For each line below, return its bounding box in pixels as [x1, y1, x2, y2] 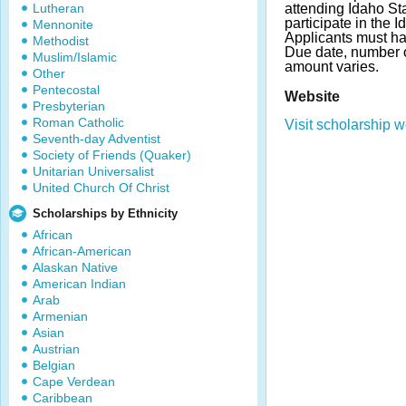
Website [285, 88, 340, 104]
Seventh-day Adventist [33, 131, 160, 146]
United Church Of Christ [33, 180, 169, 195]
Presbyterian [33, 99, 105, 113]
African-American [33, 244, 131, 258]
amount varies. [285, 59, 379, 74]
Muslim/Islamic [33, 50, 117, 64]
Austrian [33, 342, 80, 356]
